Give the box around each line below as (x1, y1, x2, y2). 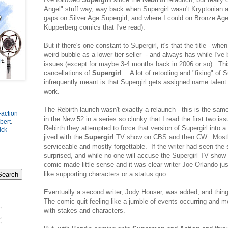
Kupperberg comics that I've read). (44, 23, 145, 32)
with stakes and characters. (44, 207, 125, 215)
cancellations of (44, 69, 92, 77)
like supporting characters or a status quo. (44, 170, 168, 178)
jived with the (44, 133, 84, 141)
